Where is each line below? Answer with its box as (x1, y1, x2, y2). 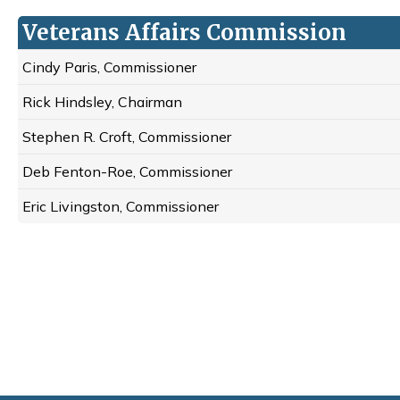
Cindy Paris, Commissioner (22, 58, 196, 77)
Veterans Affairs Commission (22, 19, 346, 47)
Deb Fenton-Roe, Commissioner (22, 162, 232, 181)
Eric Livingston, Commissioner (22, 197, 219, 216)
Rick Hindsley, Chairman (22, 93, 182, 112)
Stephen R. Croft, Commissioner (22, 128, 231, 146)
